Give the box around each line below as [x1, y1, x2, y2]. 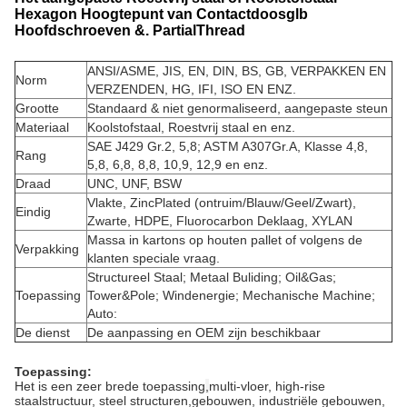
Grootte [15, 101, 59, 115]
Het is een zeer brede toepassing [15, 379, 205, 393]
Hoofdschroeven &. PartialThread [15, 23, 245, 38]
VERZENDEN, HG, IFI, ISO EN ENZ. [87, 82, 296, 96]
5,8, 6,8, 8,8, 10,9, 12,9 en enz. [87, 157, 268, 172]
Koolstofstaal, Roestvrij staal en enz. [87, 120, 295, 134]
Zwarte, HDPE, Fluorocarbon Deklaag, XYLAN [87, 213, 352, 228]
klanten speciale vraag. [87, 251, 220, 265]
